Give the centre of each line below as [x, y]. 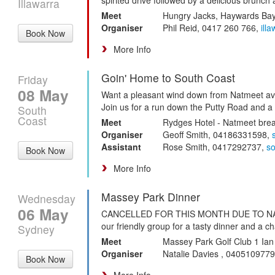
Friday [33, 79]
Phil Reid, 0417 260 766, [212, 27]
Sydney [36, 229]
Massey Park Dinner [151, 196]
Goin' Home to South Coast [168, 77]
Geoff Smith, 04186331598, [217, 134]
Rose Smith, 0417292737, [215, 146]
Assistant [121, 146]
